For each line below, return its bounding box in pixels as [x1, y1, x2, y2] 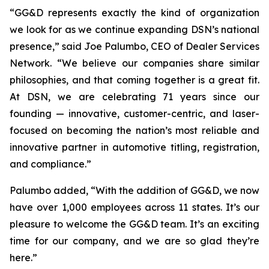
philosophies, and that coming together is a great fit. [10, 74, 259, 86]
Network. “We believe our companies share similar [10, 57, 259, 69]
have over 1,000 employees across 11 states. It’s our [10, 201, 259, 213]
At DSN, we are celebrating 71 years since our [10, 91, 259, 103]
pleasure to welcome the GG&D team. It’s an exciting [10, 218, 259, 230]
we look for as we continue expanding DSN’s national [10, 23, 259, 35]
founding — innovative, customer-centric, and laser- [10, 107, 259, 119]
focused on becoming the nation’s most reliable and [10, 124, 259, 136]
